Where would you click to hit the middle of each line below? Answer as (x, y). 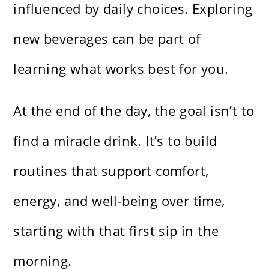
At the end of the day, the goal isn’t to (134, 111)
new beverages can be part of (107, 39)
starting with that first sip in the (116, 231)
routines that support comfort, (111, 171)
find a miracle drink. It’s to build (115, 141)
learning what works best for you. (121, 69)
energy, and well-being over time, (119, 201)
